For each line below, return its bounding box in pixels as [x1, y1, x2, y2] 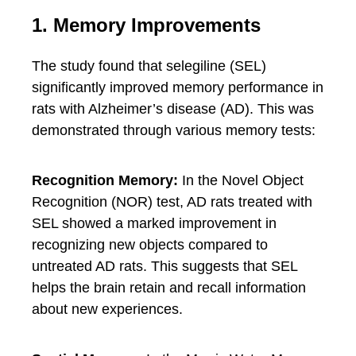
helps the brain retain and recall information [32, 280, 306, 296]
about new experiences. [32, 301, 183, 317]
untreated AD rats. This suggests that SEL [32, 258, 297, 274]
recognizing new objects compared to [32, 237, 268, 253]
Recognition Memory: [32, 172, 178, 188]
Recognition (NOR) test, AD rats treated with [32, 194, 312, 210]
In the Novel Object [178, 172, 304, 188]
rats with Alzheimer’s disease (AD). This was [32, 101, 314, 117]
